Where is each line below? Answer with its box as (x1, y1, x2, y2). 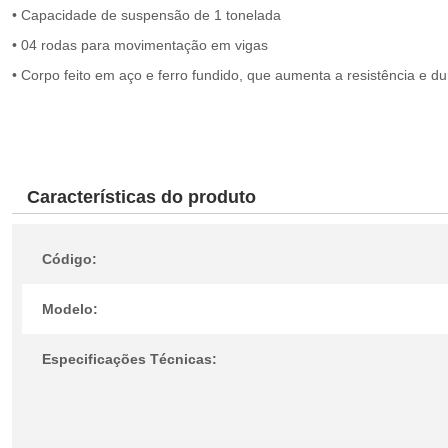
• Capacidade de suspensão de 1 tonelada (12, 7, 281, 23)
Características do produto (27, 187, 256, 207)
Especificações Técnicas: (42, 351, 217, 367)
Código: (42, 251, 97, 267)
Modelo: (42, 301, 98, 317)
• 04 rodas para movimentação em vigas (12, 37, 268, 53)
